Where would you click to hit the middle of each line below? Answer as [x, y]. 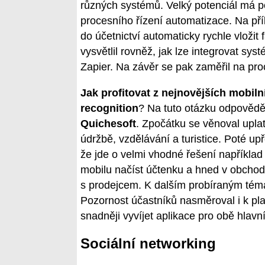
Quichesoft [108, 124]
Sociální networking [148, 243]
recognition [109, 109]
